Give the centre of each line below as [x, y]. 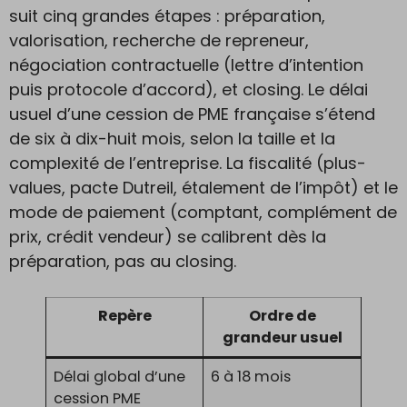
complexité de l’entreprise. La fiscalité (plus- [188, 163]
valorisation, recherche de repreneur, [159, 40]
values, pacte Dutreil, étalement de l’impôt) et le [203, 188]
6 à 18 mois [251, 377]
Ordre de [282, 316]
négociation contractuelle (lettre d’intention [186, 65]
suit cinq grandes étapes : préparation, [167, 16]
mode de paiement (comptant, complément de [203, 212]
